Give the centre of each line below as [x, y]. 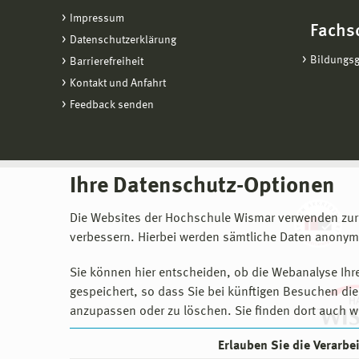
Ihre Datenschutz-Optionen [202, 187]
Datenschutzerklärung [123, 40]
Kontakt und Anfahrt [118, 83]
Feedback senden [112, 105]
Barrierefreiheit [107, 62]
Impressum [97, 18]
